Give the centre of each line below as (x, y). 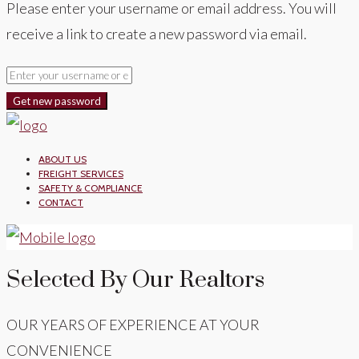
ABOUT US (63, 159)
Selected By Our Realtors (135, 280)
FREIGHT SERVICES (81, 173)
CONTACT (61, 202)
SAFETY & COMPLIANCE (91, 188)
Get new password (57, 101)
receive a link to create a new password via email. (157, 34)
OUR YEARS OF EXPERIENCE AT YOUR (133, 324)
